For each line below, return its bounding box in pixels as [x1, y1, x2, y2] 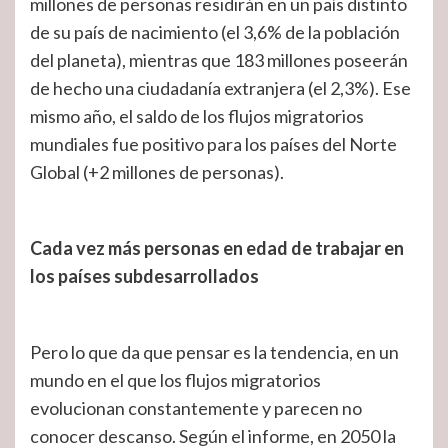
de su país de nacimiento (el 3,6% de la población [30, 21, 400, 43]
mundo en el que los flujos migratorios [30, 369, 321, 391]
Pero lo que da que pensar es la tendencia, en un [30, 341, 399, 363]
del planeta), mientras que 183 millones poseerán [30, 49, 408, 71]
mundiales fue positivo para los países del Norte [30, 133, 397, 155]
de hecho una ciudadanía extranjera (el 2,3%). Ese [30, 77, 411, 99]
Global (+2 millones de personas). [30, 161, 284, 183]
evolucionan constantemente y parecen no [30, 397, 362, 419]
